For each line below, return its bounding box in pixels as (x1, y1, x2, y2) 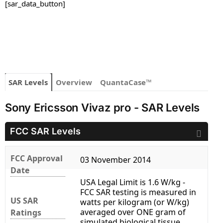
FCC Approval (10, 153, 63, 164)
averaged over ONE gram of (80, 207, 186, 218)
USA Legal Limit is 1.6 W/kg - (80, 177, 185, 188)
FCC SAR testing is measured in (80, 187, 196, 198)
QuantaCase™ (100, 77, 152, 88)
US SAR (10, 195, 38, 207)
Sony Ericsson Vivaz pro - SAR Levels (5, 101, 200, 114)
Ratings (10, 207, 41, 219)
